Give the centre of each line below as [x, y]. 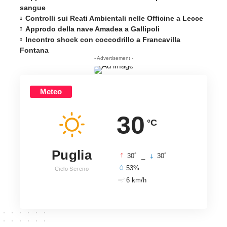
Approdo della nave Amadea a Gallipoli [93, 29]
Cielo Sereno [72, 169]
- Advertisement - [113, 58]
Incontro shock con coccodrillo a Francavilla [103, 40]
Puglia [72, 155]
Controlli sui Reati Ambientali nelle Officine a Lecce [115, 18]
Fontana [34, 50]
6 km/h [137, 180]
